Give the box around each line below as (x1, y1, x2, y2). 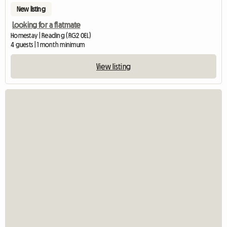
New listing (17, 5, 46, 13)
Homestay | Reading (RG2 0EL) (11, 31, 91, 39)
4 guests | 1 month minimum (11, 41, 85, 48)
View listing (96, 62, 131, 70)
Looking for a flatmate (12, 20, 81, 29)
